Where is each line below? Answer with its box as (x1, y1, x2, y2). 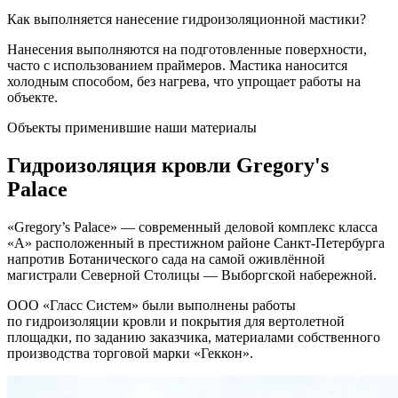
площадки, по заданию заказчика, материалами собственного (7, 330, 380, 346)
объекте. (7, 90, 58, 106)
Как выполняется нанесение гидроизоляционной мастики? (7, 12, 366, 28)
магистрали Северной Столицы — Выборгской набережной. (7, 267, 377, 283)
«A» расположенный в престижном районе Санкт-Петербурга (7, 235, 385, 251)
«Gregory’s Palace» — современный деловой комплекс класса (7, 219, 378, 235)
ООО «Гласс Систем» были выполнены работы (7, 298, 296, 314)
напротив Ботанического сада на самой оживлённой (7, 251, 325, 267)
